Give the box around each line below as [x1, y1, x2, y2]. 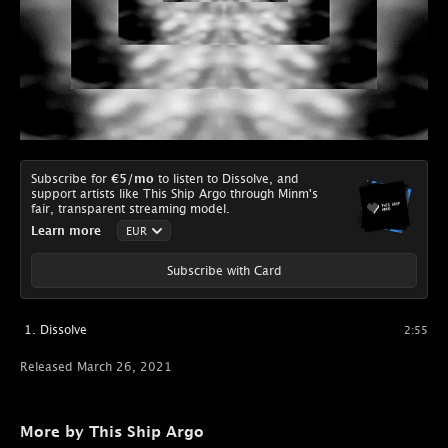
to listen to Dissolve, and [154, 171, 299, 186]
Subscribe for [31, 171, 111, 186]
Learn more [31, 223, 101, 238]
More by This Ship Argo [20, 422, 204, 441]
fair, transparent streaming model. [31, 201, 230, 216]
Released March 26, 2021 [20, 359, 172, 374]
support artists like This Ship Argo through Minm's [31, 186, 318, 201]
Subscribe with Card [166, 262, 282, 278]
